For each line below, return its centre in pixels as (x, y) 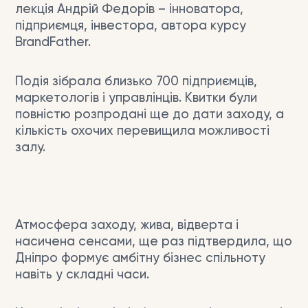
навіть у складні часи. (82, 275)
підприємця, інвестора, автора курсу (130, 26)
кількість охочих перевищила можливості (142, 131)
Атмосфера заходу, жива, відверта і (126, 225)
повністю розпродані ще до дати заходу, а (149, 114)
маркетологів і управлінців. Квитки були (136, 98)
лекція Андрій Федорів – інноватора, (129, 10)
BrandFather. (54, 43)
